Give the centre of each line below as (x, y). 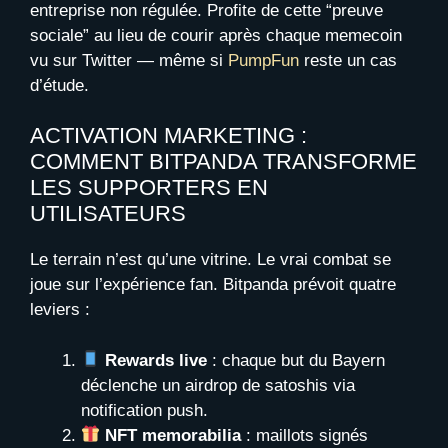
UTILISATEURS (108, 214)
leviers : (60, 310)
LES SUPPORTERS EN (149, 188)
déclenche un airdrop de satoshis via (218, 385)
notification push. (144, 410)
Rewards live (156, 360)
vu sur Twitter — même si (129, 60)
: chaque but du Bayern (296, 360)
